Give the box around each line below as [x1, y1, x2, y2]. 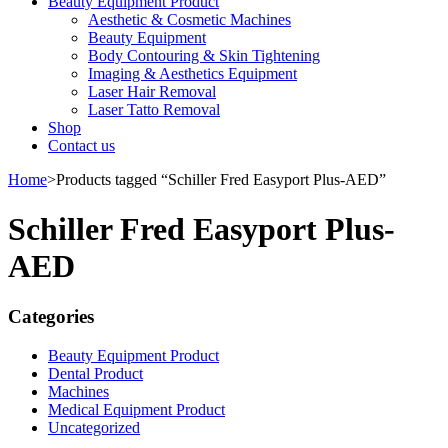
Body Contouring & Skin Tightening [88, 47, 320, 65]
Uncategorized [48, 418, 140, 436]
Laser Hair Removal [88, 83, 216, 101]
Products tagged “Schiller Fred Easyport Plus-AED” [56, 171, 386, 189]
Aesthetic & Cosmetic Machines [88, 11, 291, 29]
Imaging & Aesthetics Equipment [88, 65, 297, 83]
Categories [8, 306, 94, 328]
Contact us [48, 137, 115, 155]
